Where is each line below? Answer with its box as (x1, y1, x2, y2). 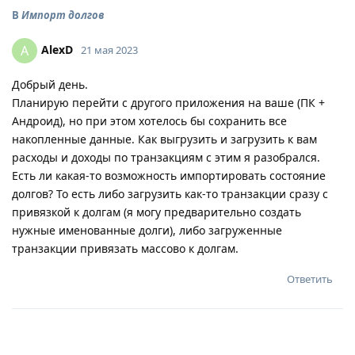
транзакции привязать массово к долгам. (12, 241, 239, 256)
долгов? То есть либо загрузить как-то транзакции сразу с (12, 186, 328, 201)
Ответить (287, 272, 333, 286)
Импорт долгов (21, 8, 104, 22)
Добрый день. (12, 77, 88, 92)
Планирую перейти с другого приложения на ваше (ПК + (12, 95, 325, 110)
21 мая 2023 (81, 42, 138, 57)
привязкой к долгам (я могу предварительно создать (12, 204, 301, 219)
